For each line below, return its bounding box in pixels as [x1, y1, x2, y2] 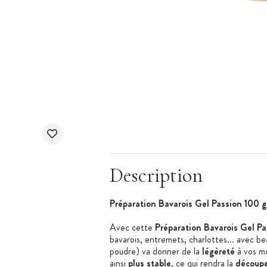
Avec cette [109, 220, 155, 234]
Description [109, 163, 203, 188]
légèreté [201, 244, 235, 258]
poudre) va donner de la [109, 244, 202, 258]
